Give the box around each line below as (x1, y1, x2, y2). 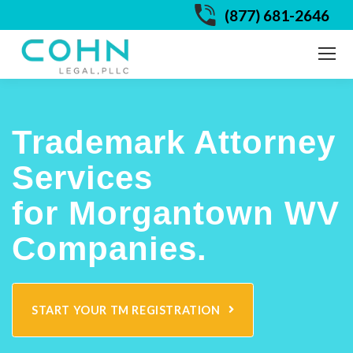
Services (12, 159, 153, 197)
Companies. (12, 230, 207, 268)
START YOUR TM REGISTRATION (32, 303, 221, 317)
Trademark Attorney (12, 124, 336, 162)
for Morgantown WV (12, 195, 340, 232)
